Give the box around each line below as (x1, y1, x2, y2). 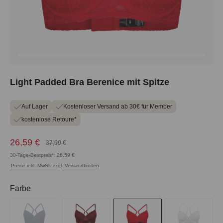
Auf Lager (21, 103, 48, 110)
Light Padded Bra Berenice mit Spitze (10, 77, 169, 87)
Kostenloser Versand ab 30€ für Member (63, 103, 172, 110)
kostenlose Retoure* (21, 116, 77, 123)
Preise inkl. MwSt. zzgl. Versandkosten (11, 163, 99, 168)
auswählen (30, 184, 71, 192)
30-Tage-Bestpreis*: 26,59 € (10, 152, 75, 158)
